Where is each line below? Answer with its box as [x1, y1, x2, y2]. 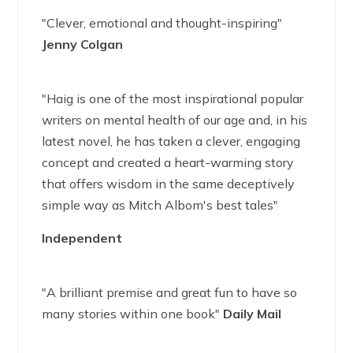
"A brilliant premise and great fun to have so [42, 284, 298, 300]
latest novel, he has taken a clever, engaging [42, 133, 301, 149]
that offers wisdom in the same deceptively [42, 176, 295, 191]
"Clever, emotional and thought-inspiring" [42, 15, 283, 31]
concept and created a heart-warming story [42, 154, 295, 170]
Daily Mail [223, 306, 282, 321]
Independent [42, 230, 123, 246]
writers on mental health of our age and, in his [42, 112, 308, 128]
